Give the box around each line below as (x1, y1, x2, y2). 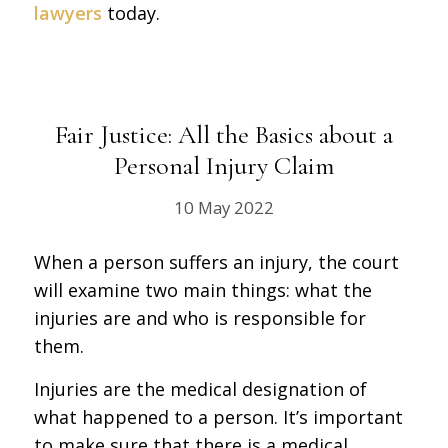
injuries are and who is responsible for (33, 305, 366, 330)
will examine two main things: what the (33, 277, 372, 302)
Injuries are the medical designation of (33, 377, 367, 402)
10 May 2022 (173, 195, 274, 219)
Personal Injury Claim (113, 149, 334, 181)
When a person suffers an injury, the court (33, 249, 399, 274)
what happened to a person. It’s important (33, 405, 403, 430)
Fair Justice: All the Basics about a (54, 118, 393, 150)
